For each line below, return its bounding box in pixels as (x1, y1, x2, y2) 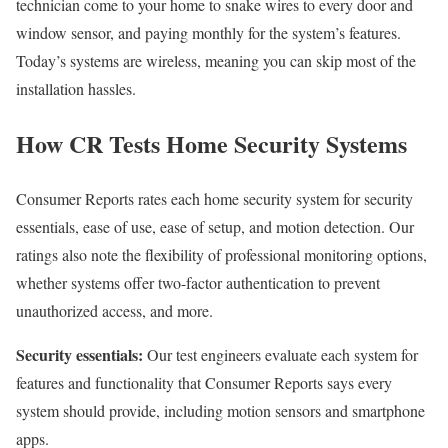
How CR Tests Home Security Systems (16, 126, 407, 162)
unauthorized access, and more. (16, 299, 213, 321)
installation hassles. (16, 78, 136, 100)
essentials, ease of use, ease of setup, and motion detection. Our (16, 215, 414, 237)
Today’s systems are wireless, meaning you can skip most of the (16, 50, 416, 72)
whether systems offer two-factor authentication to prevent (16, 271, 380, 293)
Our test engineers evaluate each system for (143, 343, 418, 365)
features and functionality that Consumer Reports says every (16, 371, 392, 393)
